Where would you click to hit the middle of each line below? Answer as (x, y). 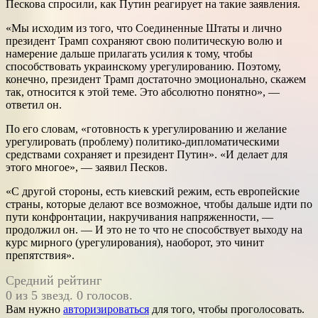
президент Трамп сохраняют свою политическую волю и (144, 41)
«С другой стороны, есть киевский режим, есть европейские (153, 192)
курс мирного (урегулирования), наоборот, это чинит (135, 243)
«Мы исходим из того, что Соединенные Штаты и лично (144, 28)
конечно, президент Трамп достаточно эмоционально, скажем (156, 79)
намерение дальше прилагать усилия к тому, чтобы (129, 54)
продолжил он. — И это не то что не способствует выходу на (154, 230)
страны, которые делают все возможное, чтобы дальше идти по (159, 204)
